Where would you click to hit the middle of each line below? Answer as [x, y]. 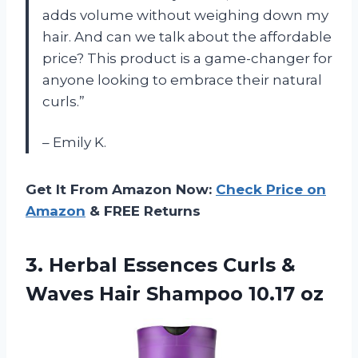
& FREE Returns [143, 211]
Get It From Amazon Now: [121, 189]
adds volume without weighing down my [185, 15]
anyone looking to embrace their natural [182, 80]
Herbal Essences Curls [162, 265]
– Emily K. [74, 142]
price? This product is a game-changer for [187, 58]
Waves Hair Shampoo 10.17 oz [175, 293]
